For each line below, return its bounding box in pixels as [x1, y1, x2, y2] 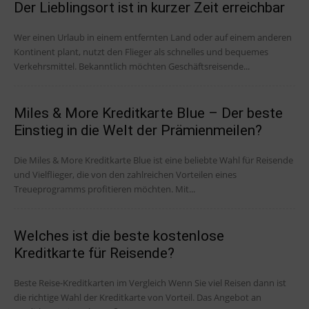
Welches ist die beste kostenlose [14, 228, 224, 245]
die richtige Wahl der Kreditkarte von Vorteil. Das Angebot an [14, 291, 261, 304]
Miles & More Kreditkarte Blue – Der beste [14, 105, 283, 122]
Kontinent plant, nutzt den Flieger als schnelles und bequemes [14, 46, 268, 59]
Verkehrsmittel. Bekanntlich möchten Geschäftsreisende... [14, 60, 250, 73]
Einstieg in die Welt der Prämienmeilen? [14, 122, 262, 139]
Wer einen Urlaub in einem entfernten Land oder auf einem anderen [14, 31, 292, 44]
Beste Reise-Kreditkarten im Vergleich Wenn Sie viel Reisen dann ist [14, 277, 286, 290]
